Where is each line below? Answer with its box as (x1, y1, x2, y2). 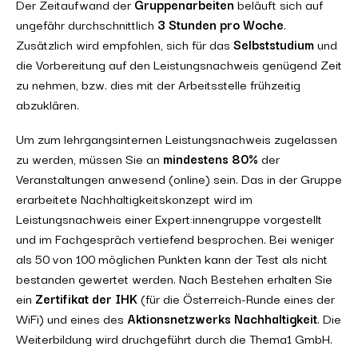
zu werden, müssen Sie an (16, 149, 163, 168)
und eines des (47, 308, 124, 328)
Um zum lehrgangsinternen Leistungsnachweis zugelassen (16, 129, 337, 148)
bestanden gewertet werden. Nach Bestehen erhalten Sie (16, 268, 332, 288)
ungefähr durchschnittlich (16, 14, 157, 34)
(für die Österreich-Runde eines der (141, 288, 335, 308)
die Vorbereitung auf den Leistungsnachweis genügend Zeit (16, 54, 342, 74)
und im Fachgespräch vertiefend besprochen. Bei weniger (16, 229, 334, 248)
